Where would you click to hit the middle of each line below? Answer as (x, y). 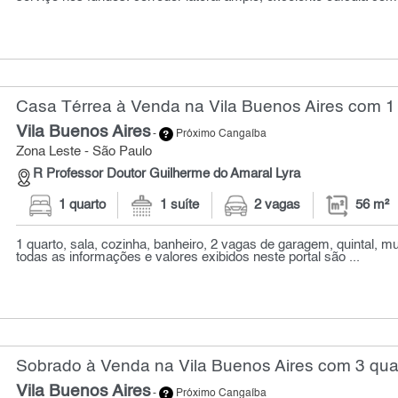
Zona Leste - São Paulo (84, 151)
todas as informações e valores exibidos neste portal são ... (188, 257)
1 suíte (180, 206)
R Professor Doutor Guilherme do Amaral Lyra (167, 175)
